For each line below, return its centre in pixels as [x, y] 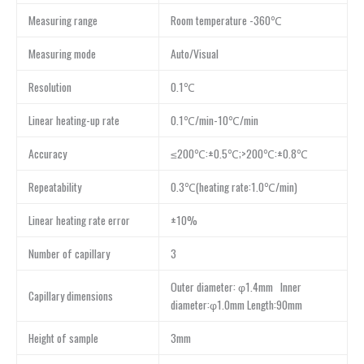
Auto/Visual [194, 54]
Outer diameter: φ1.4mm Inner [236, 287]
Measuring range [63, 21]
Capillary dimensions [70, 296]
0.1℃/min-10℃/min [214, 121]
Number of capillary [69, 254]
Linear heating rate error [79, 221]
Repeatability [54, 187]
